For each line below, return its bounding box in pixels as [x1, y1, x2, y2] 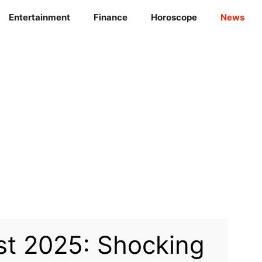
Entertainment [8, 12, 70, 23]
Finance [93, 12, 127, 23]
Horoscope [150, 12, 197, 23]
